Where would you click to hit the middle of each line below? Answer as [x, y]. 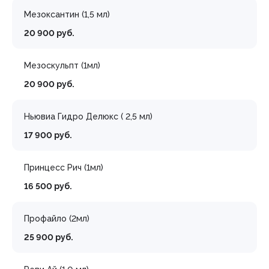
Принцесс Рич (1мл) [64, 168]
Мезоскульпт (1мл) [62, 65]
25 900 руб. [49, 237]
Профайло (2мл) [57, 219]
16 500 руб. [48, 186]
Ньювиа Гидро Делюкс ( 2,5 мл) [88, 116]
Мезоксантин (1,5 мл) [67, 14]
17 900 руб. [48, 135]
